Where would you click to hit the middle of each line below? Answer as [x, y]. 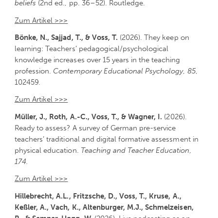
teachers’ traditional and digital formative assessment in [107, 139]
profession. [34, 71]
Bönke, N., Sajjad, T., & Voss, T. [66, 38]
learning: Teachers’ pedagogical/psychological [92, 49]
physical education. [48, 150]
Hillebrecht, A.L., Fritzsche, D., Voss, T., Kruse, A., [98, 196]
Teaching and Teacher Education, [136, 150]
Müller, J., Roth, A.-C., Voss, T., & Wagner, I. [89, 117]
